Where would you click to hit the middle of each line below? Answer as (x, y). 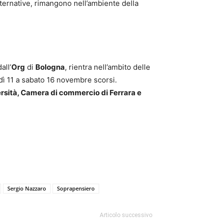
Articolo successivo (126, 215)
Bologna (50, 67)
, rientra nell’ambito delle (108, 67)
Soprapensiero (76, 188)
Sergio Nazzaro (27, 188)
